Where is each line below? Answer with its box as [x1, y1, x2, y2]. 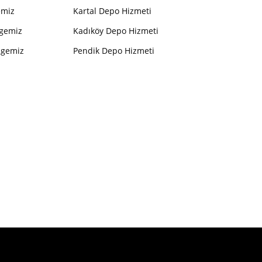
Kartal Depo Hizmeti [73, 5, 152, 17]
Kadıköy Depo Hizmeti [73, 25, 159, 37]
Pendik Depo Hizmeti [73, 45, 155, 57]
